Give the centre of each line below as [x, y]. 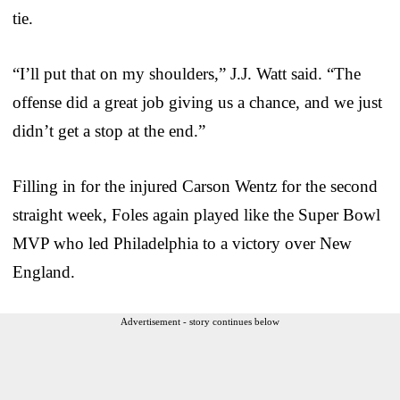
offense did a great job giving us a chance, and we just [197, 102]
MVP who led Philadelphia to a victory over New [182, 243]
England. [44, 271]
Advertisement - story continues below [200, 321]
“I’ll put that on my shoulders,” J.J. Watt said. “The [187, 73]
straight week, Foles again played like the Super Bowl [196, 214]
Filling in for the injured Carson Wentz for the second [195, 186]
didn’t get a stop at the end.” [109, 130]
